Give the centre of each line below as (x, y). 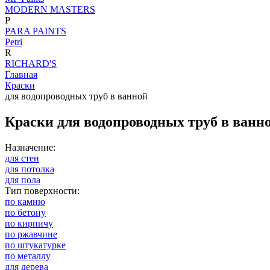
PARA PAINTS (36, 31)
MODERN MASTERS (50, 9)
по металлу (28, 256)
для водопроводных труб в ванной (76, 96)
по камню (25, 201)
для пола (23, 180)
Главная (21, 74)
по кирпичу (29, 223)
